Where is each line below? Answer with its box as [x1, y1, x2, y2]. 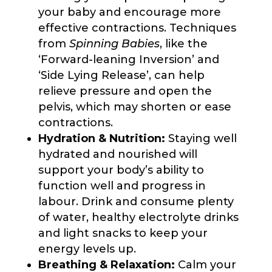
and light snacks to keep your [38, 226, 208, 240]
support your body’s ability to [38, 163, 204, 177]
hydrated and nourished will [38, 147, 197, 161]
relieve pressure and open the [38, 84, 212, 98]
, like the [159, 36, 208, 50]
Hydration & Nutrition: [38, 131, 165, 145]
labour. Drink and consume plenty [38, 194, 234, 208]
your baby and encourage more [38, 5, 221, 19]
